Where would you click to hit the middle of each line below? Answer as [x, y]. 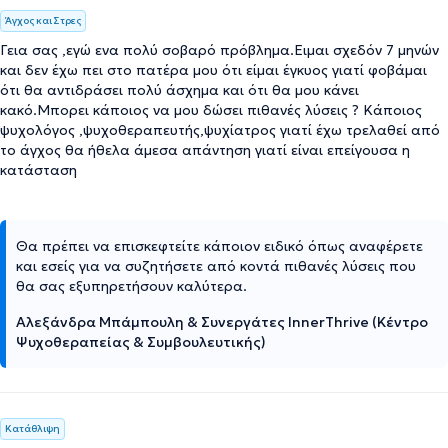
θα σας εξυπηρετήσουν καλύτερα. [131, 285]
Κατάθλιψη [32, 428]
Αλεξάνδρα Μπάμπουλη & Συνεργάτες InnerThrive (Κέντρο [222, 321]
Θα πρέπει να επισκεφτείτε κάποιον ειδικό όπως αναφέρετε [219, 245]
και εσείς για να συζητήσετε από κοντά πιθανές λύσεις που [216, 265]
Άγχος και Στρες [43, 20]
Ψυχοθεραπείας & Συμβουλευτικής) [141, 341]
